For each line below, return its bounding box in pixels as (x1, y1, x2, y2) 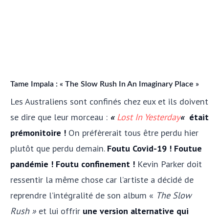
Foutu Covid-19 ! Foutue (107, 142, 202, 154)
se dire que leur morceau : (10, 111, 110, 123)
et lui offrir (36, 205, 83, 217)
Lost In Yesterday (117, 111, 180, 123)
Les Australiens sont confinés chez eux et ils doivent (10, 95, 208, 108)
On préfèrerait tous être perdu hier (66, 127, 198, 139)
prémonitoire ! (10, 127, 66, 139)
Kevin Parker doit (135, 158, 202, 170)
